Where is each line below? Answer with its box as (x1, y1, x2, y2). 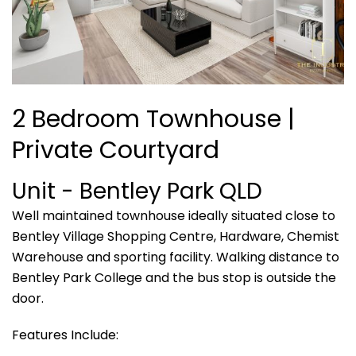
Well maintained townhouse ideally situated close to (12, 206, 335, 225)
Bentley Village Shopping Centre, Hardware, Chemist (12, 226, 339, 246)
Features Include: (12, 325, 118, 344)
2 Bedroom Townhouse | (12, 102, 295, 136)
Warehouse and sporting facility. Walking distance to (12, 247, 339, 266)
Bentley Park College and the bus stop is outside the (12, 268, 336, 287)
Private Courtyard (12, 133, 219, 167)
